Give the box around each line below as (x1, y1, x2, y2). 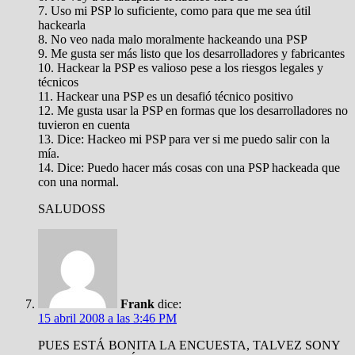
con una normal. (38, 175, 119, 189)
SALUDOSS (38, 202, 105, 216)
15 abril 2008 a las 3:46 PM (38, 311, 177, 325)
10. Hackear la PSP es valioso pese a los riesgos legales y (38, 61, 323, 74)
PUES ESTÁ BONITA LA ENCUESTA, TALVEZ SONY (38, 338, 340, 352)
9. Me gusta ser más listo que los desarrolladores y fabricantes (38, 47, 345, 60)
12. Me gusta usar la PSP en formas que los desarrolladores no (38, 104, 348, 117)
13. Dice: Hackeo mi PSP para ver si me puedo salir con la (38, 132, 330, 146)
